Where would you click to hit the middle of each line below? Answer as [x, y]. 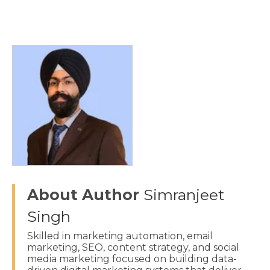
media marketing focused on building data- [132, 259]
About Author [85, 195]
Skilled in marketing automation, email [120, 236]
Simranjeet [184, 195]
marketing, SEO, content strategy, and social [133, 247]
